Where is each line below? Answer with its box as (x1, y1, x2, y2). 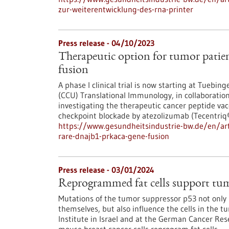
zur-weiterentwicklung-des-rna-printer (58, 4, 193, 14)
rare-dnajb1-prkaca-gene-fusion (58, 131, 169, 141)
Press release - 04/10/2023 (58, 38, 154, 48)
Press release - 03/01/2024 (58, 165, 154, 175)
